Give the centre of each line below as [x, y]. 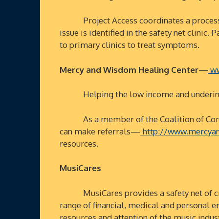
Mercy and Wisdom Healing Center [129, 69]
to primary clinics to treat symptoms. [130, 45]
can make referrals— [100, 131]
